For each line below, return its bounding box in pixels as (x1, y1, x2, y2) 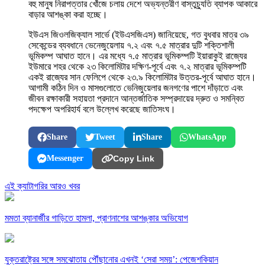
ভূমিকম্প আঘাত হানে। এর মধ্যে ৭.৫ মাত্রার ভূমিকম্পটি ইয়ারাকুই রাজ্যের (28, 51, 247, 62)
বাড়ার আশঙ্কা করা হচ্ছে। (28, 9, 108, 20)
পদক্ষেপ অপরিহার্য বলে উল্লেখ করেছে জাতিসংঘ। (28, 104, 176, 115)
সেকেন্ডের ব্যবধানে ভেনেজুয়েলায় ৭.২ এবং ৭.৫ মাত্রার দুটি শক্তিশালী (28, 40, 234, 51)
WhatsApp (188, 132, 227, 142)
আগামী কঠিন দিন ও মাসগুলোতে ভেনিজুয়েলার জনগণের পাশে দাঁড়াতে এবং (28, 83, 243, 93)
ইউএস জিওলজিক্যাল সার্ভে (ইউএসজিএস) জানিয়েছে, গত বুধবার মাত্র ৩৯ (28, 30, 249, 40)
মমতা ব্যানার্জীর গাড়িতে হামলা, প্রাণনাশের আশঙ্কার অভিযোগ (5, 213, 188, 224)
